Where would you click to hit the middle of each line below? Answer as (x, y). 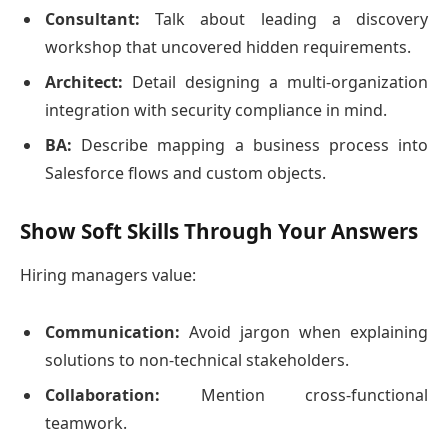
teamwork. (86, 422)
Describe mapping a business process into (250, 144)
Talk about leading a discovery (284, 18)
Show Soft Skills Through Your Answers (219, 230)
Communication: (112, 331)
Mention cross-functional (294, 394)
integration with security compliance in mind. (216, 109)
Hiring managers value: (108, 275)
